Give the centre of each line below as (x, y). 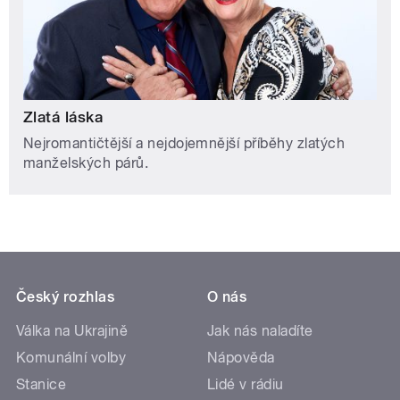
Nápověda (241, 358)
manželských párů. (86, 163)
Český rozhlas (66, 297)
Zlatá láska (63, 117)
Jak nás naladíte (260, 331)
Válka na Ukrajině (72, 331)
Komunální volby (71, 358)
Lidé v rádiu (246, 385)
